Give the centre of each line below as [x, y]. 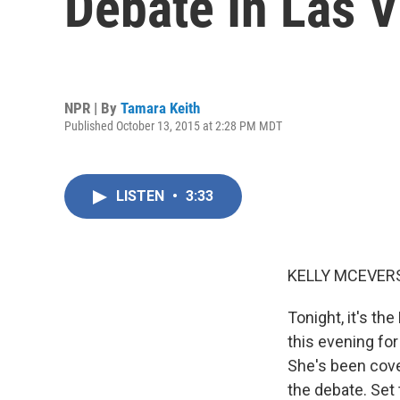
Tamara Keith [160, 108]
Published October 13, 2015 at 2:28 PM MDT [173, 125]
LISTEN [142, 196]
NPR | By [92, 108]
